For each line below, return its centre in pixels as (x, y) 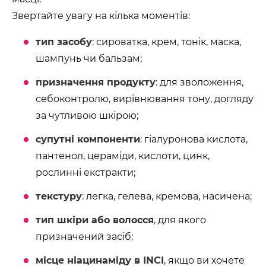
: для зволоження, (199, 82)
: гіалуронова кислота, (194, 139)
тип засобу (64, 42)
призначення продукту (96, 82)
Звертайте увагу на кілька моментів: (101, 16)
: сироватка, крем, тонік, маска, (167, 42)
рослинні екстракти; (85, 172)
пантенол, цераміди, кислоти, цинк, (123, 156)
